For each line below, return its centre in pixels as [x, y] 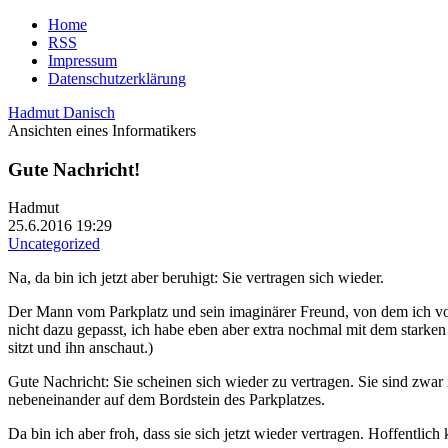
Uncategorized [54, 244]
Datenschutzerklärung [117, 78]
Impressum [82, 60]
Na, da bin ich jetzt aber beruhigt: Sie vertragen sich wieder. [196, 278]
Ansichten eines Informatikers [102, 130]
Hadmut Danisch [61, 112]
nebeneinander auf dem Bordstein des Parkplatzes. [166, 400]
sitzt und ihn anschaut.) [80, 348]
